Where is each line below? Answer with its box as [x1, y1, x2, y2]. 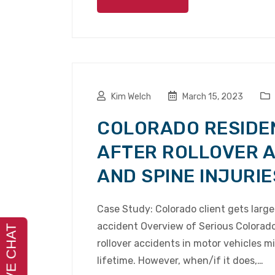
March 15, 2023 [180, 91, 243, 103]
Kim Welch [111, 91, 151, 103]
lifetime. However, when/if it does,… [97, 255, 263, 267]
